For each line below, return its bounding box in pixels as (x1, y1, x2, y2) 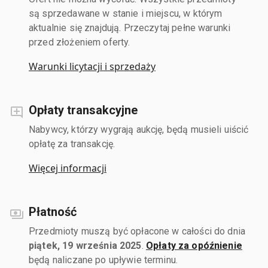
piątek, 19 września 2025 (29, 239, 142, 251)
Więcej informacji (29, 161, 106, 175)
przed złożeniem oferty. (29, 36, 130, 48)
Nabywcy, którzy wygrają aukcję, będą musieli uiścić (29, 123, 249, 135)
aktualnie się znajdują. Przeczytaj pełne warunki (29, 22, 231, 33)
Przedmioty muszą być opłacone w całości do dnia (29, 225, 246, 237)
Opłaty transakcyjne (29, 102, 138, 117)
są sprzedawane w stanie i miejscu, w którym (29, 7, 223, 19)
